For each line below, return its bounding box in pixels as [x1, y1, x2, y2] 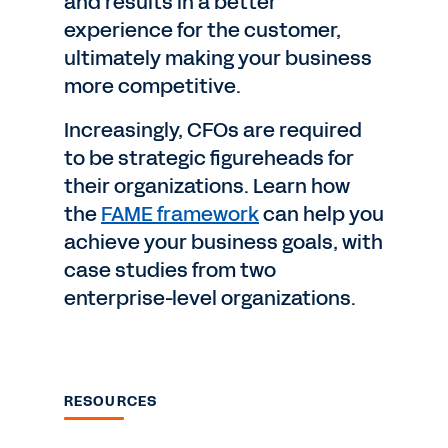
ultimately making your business [64, 44, 372, 72]
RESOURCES [64, 392, 158, 411]
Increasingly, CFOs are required [64, 116, 362, 144]
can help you [259, 200, 384, 228]
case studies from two [64, 256, 276, 284]
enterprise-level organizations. [64, 284, 356, 312]
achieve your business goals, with [64, 228, 383, 256]
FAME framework [101, 200, 259, 228]
